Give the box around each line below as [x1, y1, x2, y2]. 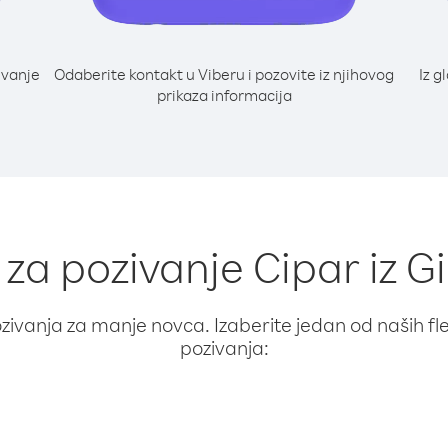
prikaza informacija [156, 85, 292, 105]
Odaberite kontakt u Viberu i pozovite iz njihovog [54, 64, 394, 84]
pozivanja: [179, 335, 269, 360]
